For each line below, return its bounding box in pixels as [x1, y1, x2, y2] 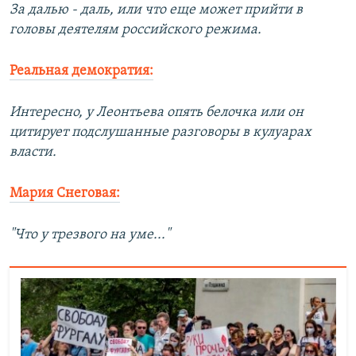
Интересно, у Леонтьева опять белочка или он [10, 104, 304, 120]
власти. [10, 144, 56, 160]
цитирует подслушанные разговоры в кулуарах [10, 124, 311, 140]
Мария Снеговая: [10, 185, 120, 201]
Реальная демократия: [10, 63, 153, 79]
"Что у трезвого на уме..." [10, 226, 170, 242]
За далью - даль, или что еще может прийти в [10, 2, 303, 17]
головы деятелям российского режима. [10, 21, 261, 37]
